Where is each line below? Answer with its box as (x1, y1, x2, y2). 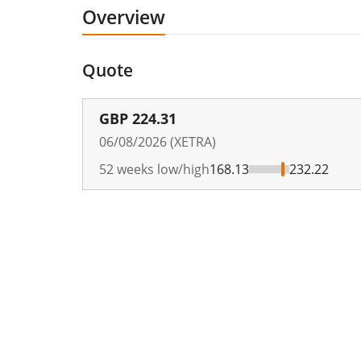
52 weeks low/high (99, 160, 210, 178)
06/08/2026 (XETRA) (99, 132, 216, 151)
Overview (82, 3, 165, 30)
